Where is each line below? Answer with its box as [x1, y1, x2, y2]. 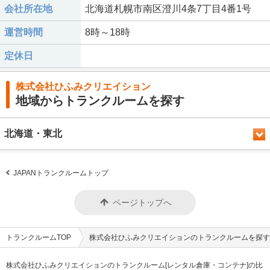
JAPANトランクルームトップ [11, 168, 108, 177]
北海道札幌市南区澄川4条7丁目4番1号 [85, 4, 251, 14]
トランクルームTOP [6, 233, 71, 242]
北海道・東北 [4, 128, 62, 139]
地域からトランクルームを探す [16, 94, 184, 107]
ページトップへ [113, 197, 172, 207]
